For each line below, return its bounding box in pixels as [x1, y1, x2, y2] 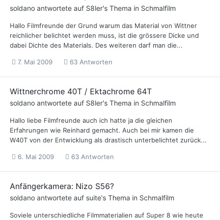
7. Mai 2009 [18, 57, 53, 66]
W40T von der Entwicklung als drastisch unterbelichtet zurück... [10, 136, 207, 144]
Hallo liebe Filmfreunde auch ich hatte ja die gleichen [10, 116, 172, 124]
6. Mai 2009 [18, 152, 54, 161]
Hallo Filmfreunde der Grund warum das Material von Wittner [10, 21, 197, 29]
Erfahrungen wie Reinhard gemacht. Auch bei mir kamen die [10, 126, 194, 134]
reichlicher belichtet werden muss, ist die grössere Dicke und [10, 31, 199, 39]
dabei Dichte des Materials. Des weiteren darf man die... [10, 41, 183, 49]
